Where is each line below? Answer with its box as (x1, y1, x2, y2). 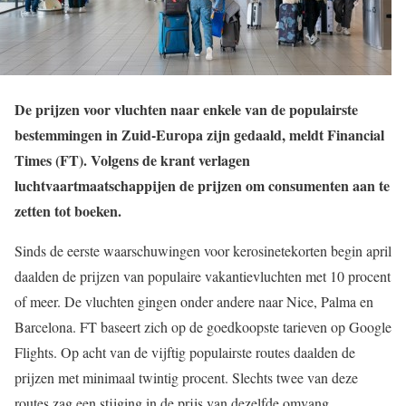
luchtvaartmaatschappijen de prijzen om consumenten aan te (14, 175, 390, 196)
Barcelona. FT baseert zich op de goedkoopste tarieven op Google (14, 317, 391, 336)
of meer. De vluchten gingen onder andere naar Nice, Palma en (14, 292, 373, 311)
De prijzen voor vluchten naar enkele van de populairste (14, 99, 358, 120)
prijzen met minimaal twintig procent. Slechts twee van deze (14, 368, 358, 387)
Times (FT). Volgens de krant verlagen (14, 150, 250, 170)
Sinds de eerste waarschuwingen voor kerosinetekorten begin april (14, 241, 391, 260)
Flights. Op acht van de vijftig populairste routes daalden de (14, 343, 355, 362)
